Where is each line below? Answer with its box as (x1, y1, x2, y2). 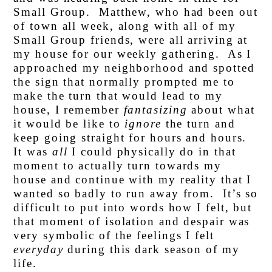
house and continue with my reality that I (13, 173, 252, 186)
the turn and (161, 117, 236, 131)
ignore (124, 117, 161, 131)
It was (13, 145, 52, 158)
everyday (13, 243, 64, 256)
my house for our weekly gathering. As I (13, 47, 252, 61)
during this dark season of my (63, 243, 240, 256)
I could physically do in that (67, 145, 236, 158)
